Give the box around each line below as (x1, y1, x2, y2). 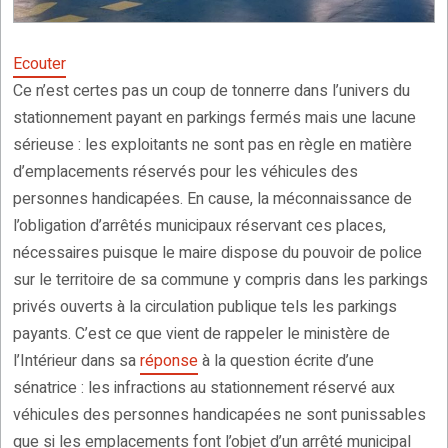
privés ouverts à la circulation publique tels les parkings (13, 295, 397, 320)
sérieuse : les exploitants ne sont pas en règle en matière (13, 133, 412, 158)
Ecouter (13, 52, 66, 77)
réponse (140, 349, 198, 374)
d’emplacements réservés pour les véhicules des (13, 160, 358, 185)
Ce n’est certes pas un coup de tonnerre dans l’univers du (13, 79, 410, 104)
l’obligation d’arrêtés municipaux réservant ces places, (13, 214, 386, 239)
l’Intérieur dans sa (13, 349, 140, 374)
